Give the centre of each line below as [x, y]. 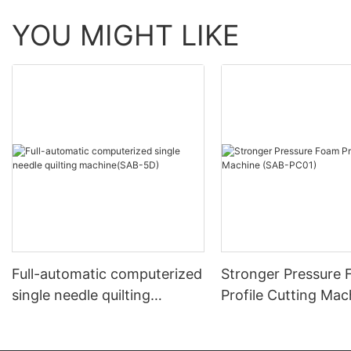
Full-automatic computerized [107, 273]
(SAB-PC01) [261, 316]
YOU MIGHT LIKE [126, 36]
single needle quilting [81, 295]
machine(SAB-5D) [72, 316]
